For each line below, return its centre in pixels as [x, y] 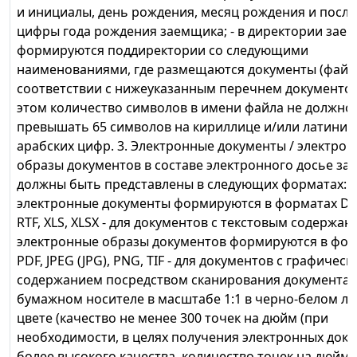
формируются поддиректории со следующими [163, 51]
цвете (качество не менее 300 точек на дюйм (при [173, 318]
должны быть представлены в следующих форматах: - [185, 184]
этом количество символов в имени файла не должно [185, 108]
